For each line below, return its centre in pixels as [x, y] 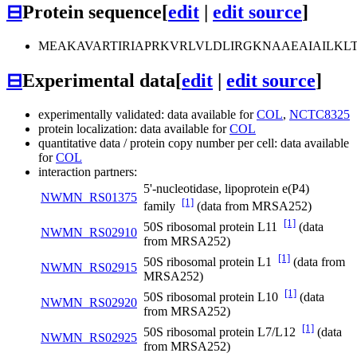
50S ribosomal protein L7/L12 [223, 332]
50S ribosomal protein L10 [214, 297]
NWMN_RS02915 [89, 268]
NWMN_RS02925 [89, 338]
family [163, 206]
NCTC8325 [320, 115]
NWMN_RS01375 [89, 198]
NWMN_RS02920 [89, 303]
